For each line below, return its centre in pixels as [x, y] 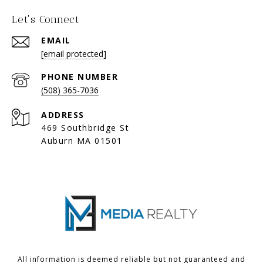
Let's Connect [45, 19]
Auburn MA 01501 [82, 141]
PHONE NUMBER [80, 77]
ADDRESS [63, 115]
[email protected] [74, 54]
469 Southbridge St [85, 128]
